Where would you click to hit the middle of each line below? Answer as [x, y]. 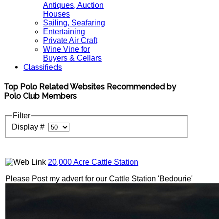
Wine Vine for [66, 49]
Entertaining [64, 32]
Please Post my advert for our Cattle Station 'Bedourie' [99, 179]
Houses [56, 14]
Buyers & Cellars [72, 58]
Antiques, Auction [73, 5]
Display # [30, 127]
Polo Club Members [40, 96]
